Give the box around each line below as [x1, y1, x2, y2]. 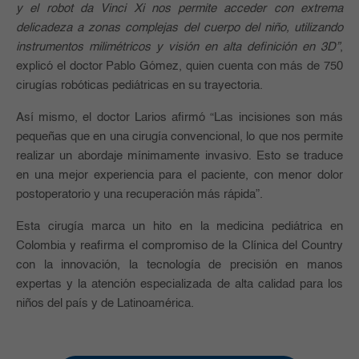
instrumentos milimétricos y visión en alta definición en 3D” [16, 41, 340, 54]
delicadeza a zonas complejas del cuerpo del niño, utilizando [16, 22, 343, 34]
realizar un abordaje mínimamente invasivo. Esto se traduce [16, 150, 343, 163]
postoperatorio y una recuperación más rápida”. [16, 188, 263, 201]
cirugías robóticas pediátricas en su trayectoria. [16, 79, 266, 92]
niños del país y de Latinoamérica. [16, 297, 194, 310]
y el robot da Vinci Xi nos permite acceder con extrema [16, 2, 343, 15]
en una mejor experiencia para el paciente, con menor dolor [16, 169, 343, 182]
